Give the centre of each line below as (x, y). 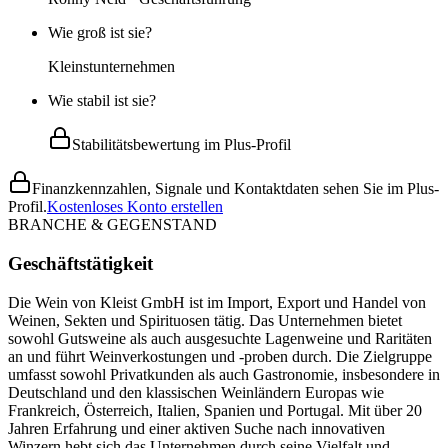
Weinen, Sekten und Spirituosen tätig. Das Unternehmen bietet (205, 320)
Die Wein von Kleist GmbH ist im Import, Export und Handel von (217, 302)
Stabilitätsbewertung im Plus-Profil (181, 145)
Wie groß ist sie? (100, 33)
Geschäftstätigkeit (80, 263)
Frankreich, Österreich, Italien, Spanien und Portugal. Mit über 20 (215, 410)
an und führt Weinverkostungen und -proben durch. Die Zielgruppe (220, 356)
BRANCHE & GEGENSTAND (112, 225)
